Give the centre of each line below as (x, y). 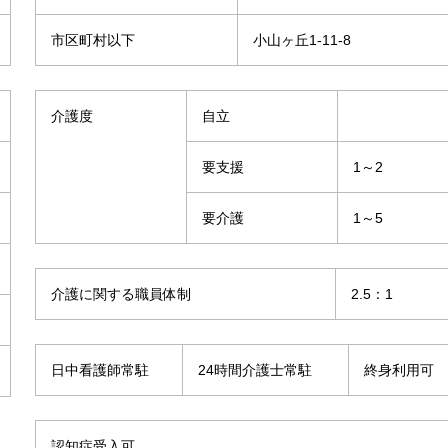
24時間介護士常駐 (255, 369)
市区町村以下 (93, 39)
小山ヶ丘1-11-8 (302, 39)
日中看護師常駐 (100, 369)
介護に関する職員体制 (121, 293)
